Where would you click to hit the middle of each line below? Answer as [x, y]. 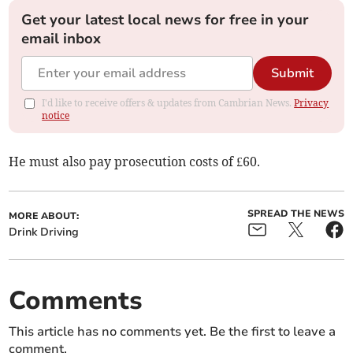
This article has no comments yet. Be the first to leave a [173, 332]
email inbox [61, 39]
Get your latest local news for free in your [165, 20]
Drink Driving [44, 232]
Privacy [312, 103]
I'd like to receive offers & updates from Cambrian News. [168, 103]
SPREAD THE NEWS [295, 214]
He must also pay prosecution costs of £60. [135, 162]
